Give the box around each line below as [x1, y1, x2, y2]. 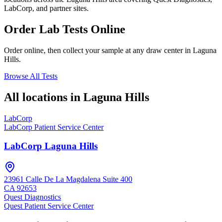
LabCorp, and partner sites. [4, 3, 89, 12]
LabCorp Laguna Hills [4, 141, 98, 152]
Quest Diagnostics [4, 192, 61, 201]
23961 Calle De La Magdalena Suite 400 [4, 174, 132, 183]
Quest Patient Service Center [4, 201, 94, 210]
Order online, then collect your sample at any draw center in [4, 46, 191, 55]
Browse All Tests [4, 71, 57, 80]
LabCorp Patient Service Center [4, 122, 104, 131]
